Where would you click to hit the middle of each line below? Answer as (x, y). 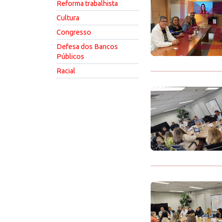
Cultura (68, 18)
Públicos (70, 56)
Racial (66, 71)
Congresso (74, 32)
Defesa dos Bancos (87, 47)
